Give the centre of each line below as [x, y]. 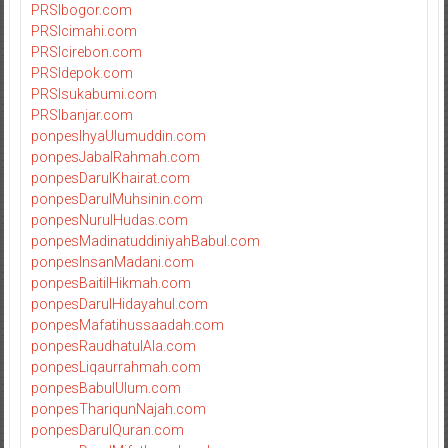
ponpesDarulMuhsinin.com [116, 198]
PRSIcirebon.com [86, 51]
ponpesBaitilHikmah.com [110, 282]
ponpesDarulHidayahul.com [119, 303]
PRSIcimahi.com [83, 30]
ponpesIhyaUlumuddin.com [118, 135]
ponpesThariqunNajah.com [118, 408]
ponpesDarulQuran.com [107, 429]
